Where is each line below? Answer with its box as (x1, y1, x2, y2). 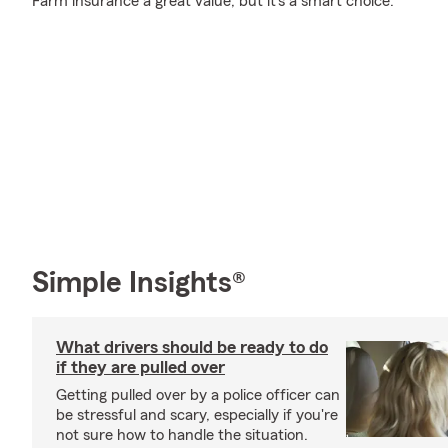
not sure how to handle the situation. (56, 426, 308, 443)
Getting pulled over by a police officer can (56, 386, 340, 403)
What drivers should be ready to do (56, 337, 328, 356)
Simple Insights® (32, 267, 246, 298)
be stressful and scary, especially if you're (56, 406, 338, 423)
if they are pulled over (56, 357, 225, 376)
